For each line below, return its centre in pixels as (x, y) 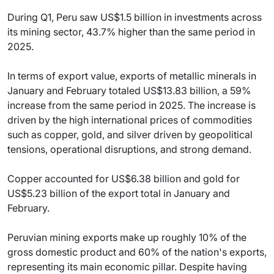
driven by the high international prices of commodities (130, 120)
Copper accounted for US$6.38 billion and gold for (124, 178)
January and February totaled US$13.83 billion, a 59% (129, 90)
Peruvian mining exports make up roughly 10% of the (127, 237)
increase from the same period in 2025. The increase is (131, 105)
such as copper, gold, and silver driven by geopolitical (130, 134)
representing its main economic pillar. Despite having (127, 266)
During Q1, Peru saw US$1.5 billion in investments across (135, 17)
